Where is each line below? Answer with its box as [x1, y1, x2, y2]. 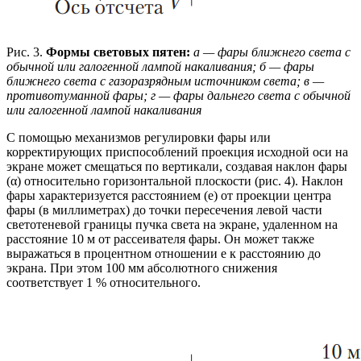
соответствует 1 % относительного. [6, 276, 201, 290]
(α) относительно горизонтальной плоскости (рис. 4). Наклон [6, 174, 343, 189]
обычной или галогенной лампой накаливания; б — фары [6, 60, 314, 74]
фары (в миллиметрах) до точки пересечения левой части [6, 203, 322, 218]
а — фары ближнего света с [193, 45, 351, 60]
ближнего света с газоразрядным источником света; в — [6, 74, 324, 89]
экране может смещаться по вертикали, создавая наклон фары [6, 160, 347, 174]
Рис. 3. [6, 45, 43, 60]
